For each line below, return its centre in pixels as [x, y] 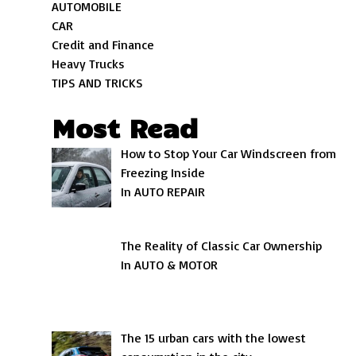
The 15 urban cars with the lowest [214, 337]
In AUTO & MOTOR [170, 264]
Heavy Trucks [89, 64]
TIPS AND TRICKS [98, 83]
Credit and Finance [103, 44]
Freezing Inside [163, 172]
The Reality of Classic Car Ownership [222, 245]
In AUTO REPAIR [163, 192]
